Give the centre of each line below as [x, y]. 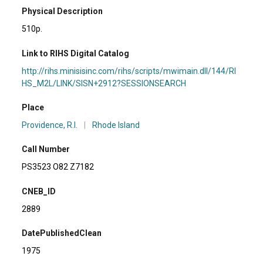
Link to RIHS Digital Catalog [76, 53]
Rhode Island [116, 125]
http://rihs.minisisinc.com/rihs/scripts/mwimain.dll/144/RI [129, 71]
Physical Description [63, 11]
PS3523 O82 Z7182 [58, 167]
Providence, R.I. [50, 125]
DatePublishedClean [62, 233]
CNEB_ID [39, 191]
